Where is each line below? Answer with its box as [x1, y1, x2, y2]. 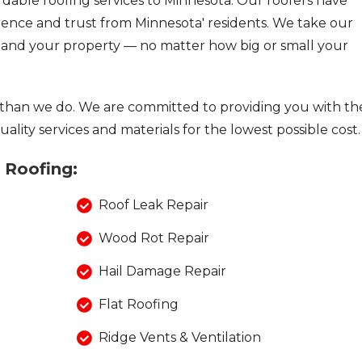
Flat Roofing [98, 297, 179, 313]
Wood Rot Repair [98, 230, 209, 246]
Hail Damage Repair [98, 263, 226, 280]
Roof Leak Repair [98, 197, 208, 213]
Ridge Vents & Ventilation [98, 330, 261, 346]
